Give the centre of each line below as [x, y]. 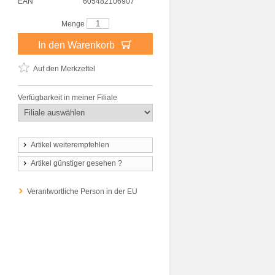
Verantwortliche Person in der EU [82, 192]
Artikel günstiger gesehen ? [76, 163]
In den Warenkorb [78, 45]
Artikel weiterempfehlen [70, 145]
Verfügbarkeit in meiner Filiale [68, 98]
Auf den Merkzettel [64, 69]
